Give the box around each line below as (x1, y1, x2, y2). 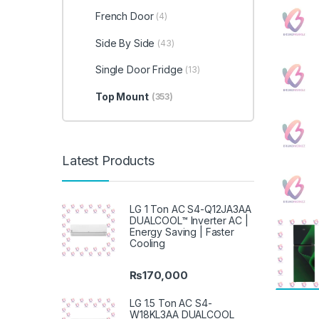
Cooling (130, 237, 166, 250)
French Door (95, 9, 154, 22)
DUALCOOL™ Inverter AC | (130, 214, 249, 227)
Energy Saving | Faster (130, 226, 234, 239)
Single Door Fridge (95, 63, 183, 76)
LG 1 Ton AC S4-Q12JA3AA (130, 203, 251, 216)
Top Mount (95, 90, 149, 103)
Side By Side (95, 36, 155, 49)
